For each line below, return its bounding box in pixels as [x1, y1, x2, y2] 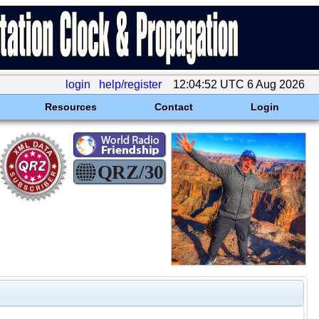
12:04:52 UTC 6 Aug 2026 [170, 78, 308, 90]
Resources [44, 101, 97, 113]
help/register [99, 78, 162, 90]
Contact [154, 101, 193, 113]
